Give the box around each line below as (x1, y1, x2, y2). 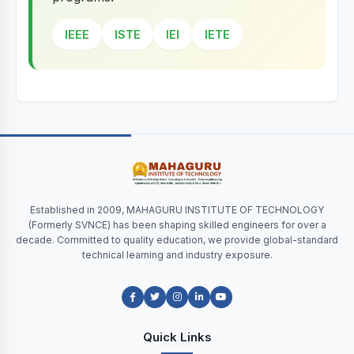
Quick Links (142, 329, 212, 345)
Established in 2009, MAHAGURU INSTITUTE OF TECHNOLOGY (30, 203, 324, 216)
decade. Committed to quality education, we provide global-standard (16, 233, 338, 246)
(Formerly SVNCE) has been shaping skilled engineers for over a (28, 218, 326, 231)
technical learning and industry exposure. (81, 248, 273, 261)
